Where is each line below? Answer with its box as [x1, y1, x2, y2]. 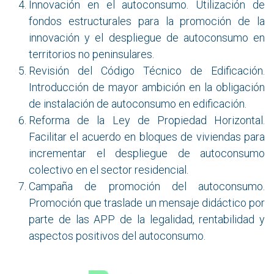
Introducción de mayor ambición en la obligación [29, 81, 265, 94]
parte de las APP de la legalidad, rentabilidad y [29, 213, 265, 226]
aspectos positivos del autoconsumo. [29, 229, 206, 243]
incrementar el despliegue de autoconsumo [29, 147, 265, 160]
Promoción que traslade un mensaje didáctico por [29, 196, 265, 210]
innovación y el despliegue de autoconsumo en [29, 31, 265, 45]
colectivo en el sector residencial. [29, 163, 188, 177]
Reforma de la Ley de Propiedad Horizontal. [29, 114, 265, 127]
